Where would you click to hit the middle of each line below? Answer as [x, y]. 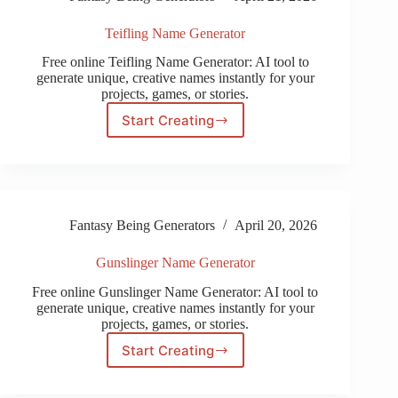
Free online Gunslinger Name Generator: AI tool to [175, 292]
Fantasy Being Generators [142, 226]
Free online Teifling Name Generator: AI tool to [175, 62]
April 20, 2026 [275, 226]
